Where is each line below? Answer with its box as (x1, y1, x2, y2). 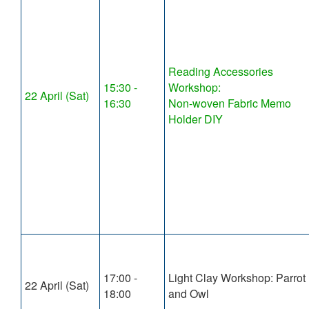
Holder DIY (168, 111, 223, 128)
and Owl (168, 286, 209, 302)
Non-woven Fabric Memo (168, 95, 291, 112)
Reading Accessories (168, 63, 273, 80)
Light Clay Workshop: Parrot (168, 270, 306, 286)
